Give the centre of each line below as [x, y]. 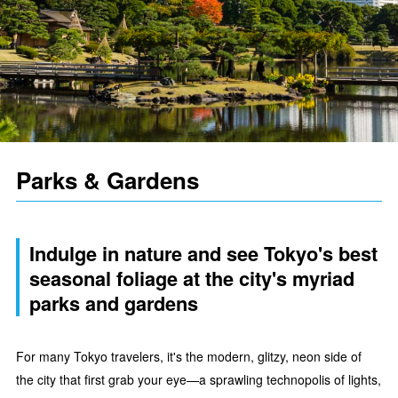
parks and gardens [114, 303]
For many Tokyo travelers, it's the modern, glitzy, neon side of [189, 357]
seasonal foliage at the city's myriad [192, 278]
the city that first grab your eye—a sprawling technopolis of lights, [199, 380]
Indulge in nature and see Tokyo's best [203, 253]
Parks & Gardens [107, 180]
